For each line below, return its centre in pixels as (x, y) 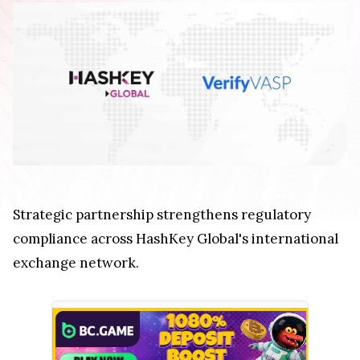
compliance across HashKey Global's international (176, 238)
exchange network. (76, 262)
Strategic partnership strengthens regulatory (162, 214)
